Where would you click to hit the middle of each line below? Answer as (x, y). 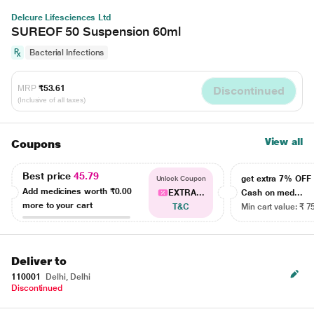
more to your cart (57, 205)
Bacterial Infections (67, 53)
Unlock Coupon (181, 178)
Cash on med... (272, 193)
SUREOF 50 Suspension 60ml (96, 31)
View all (284, 142)
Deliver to (39, 261)
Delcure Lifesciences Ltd (61, 18)
